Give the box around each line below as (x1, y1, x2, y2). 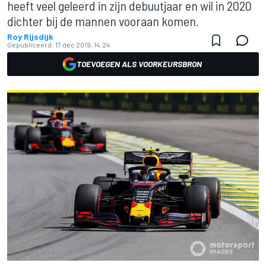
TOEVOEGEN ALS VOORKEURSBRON (76, 59, 202, 69)
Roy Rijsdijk (7, 31, 53, 42)
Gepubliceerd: (7, 40, 54, 49)
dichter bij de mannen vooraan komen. (7, 13, 199, 28)
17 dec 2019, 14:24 (55, 40, 110, 49)
